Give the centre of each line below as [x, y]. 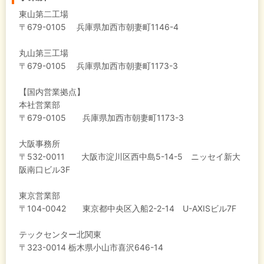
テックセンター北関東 [60, 235]
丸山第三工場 [44, 53]
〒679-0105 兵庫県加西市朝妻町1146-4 [99, 27]
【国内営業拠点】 [52, 92]
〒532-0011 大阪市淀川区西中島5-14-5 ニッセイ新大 [130, 157]
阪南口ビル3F [44, 170]
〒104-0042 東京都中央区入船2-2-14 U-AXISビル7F [128, 209]
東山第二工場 [44, 14]
